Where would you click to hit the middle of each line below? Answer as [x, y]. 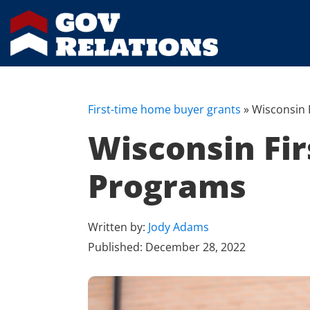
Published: [117, 247]
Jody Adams [179, 227]
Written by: [118, 227]
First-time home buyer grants [164, 110]
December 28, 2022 [195, 247]
